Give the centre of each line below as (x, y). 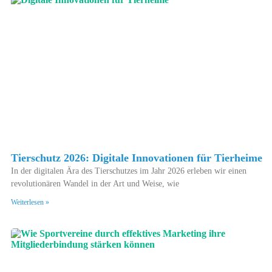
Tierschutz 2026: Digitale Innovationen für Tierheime (137, 158)
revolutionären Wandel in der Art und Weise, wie (95, 184)
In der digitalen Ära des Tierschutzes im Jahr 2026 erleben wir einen (129, 171)
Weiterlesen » (30, 202)
